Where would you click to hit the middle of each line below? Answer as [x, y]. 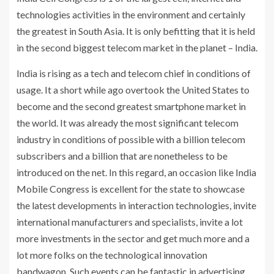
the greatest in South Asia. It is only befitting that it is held [136, 31]
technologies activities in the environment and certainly [131, 14]
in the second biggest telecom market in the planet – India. [137, 47]
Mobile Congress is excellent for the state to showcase [131, 189]
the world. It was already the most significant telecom [128, 123]
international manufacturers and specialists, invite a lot [130, 222]
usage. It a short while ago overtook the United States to [133, 90]
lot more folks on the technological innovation [112, 255]
